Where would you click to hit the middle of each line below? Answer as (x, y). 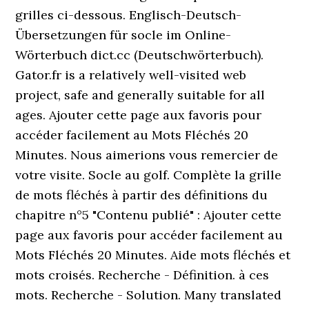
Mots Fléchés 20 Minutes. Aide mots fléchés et (153, 255)
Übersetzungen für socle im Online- (123, 35)
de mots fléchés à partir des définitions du (142, 195)
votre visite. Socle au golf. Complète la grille (149, 175)
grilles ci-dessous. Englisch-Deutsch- (129, 15)
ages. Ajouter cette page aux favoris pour (139, 115)
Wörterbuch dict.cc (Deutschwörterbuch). (140, 55)
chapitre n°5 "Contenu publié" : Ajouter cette (149, 215)
